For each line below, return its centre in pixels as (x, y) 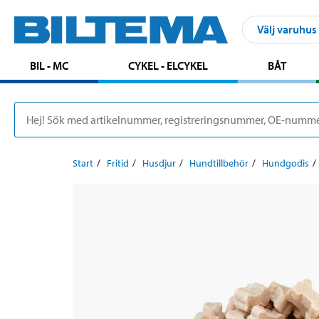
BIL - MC (49, 65)
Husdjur (159, 163)
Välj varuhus (287, 30)
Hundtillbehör (219, 163)
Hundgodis (286, 163)
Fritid (118, 163)
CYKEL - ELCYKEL (168, 65)
